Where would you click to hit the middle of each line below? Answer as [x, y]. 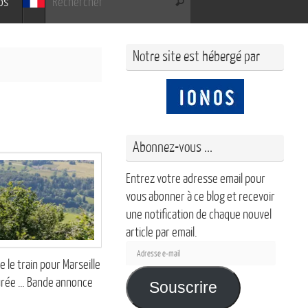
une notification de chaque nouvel [199, 214]
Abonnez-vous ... [173, 147]
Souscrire [183, 288]
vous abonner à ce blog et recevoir [200, 197]
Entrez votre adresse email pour [196, 179]
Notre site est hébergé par [196, 57]
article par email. [162, 232]
